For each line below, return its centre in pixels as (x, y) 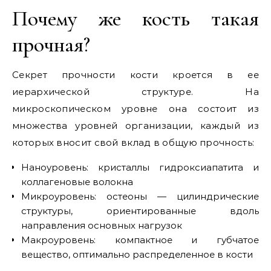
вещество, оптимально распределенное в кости (137, 254)
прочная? (51, 44)
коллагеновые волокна (77, 182)
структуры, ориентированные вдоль (140, 211)
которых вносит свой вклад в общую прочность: (133, 142)
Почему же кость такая (135, 18)
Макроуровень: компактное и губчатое (140, 240)
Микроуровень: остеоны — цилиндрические (140, 196)
